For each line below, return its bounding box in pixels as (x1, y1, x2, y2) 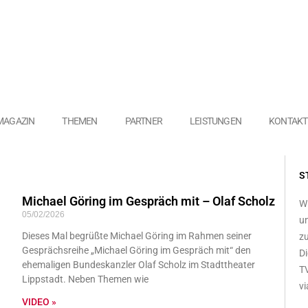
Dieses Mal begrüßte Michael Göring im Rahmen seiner (21, 230, 252, 241)
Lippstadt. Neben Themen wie (21, 274, 148, 285)
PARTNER (124, 115, 163, 126)
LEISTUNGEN (190, 115, 242, 126)
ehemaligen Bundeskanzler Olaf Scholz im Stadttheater (21, 259, 255, 270)
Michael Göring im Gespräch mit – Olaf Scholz (21, 194, 275, 208)
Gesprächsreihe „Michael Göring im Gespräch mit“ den (21, 245, 251, 256)
